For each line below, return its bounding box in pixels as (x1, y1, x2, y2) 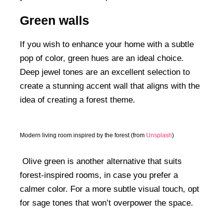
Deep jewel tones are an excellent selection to (20, 67, 190, 77)
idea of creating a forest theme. (20, 95, 135, 105)
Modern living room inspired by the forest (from (20, 131, 146, 139)
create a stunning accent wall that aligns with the (20, 81, 200, 91)
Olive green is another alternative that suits (20, 156, 182, 166)
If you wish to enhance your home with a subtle (20, 40, 194, 50)
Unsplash (146, 131, 172, 139)
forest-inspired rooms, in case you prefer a (20, 170, 178, 180)
